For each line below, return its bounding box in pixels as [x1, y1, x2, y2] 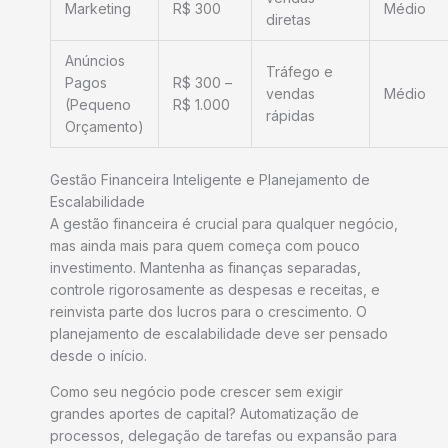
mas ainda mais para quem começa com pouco [50, 237, 360, 255]
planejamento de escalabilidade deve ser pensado [50, 325, 388, 343]
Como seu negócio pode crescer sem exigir [50, 383, 343, 401]
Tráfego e [266, 63, 333, 81]
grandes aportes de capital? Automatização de [50, 405, 359, 423]
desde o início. [50, 347, 147, 365]
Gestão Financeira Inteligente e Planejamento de [50, 171, 370, 189]
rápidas [266, 107, 315, 125]
